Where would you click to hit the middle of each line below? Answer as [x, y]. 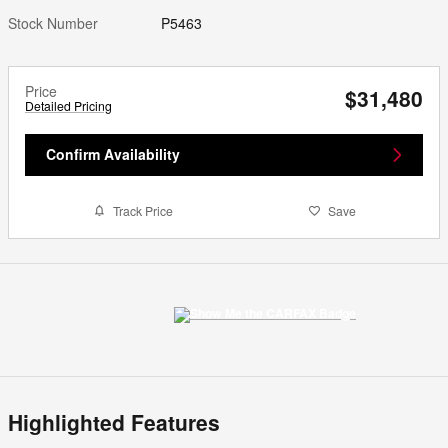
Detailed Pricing [68, 106]
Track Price [142, 211]
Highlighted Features [114, 421]
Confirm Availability [142, 154]
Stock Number [53, 23]
